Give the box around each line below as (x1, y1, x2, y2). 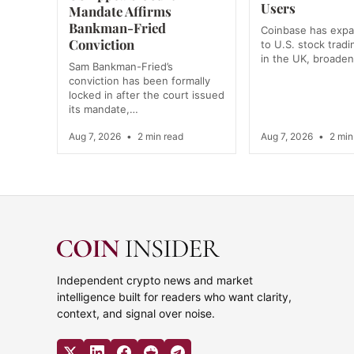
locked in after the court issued (69, 88, 224, 102)
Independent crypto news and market (57, 273, 253, 288)
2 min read (135, 130, 183, 143)
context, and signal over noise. (57, 307, 215, 321)
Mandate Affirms (69, 2, 171, 21)
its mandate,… (69, 103, 138, 116)
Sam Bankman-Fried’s (69, 60, 173, 73)
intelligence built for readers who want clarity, (57, 290, 292, 304)
